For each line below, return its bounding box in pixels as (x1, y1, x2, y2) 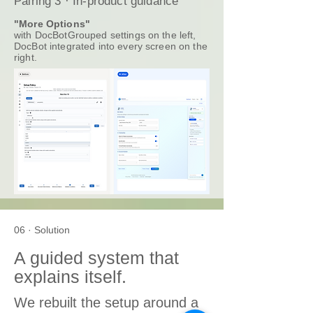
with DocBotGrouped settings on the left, (14, 57, 196, 68)
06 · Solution (14, 252, 70, 263)
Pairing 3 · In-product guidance (14, 22, 179, 36)
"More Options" (14, 46, 90, 57)
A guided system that (14, 276, 179, 296)
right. (14, 80, 37, 91)
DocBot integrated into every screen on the (14, 68, 208, 80)
